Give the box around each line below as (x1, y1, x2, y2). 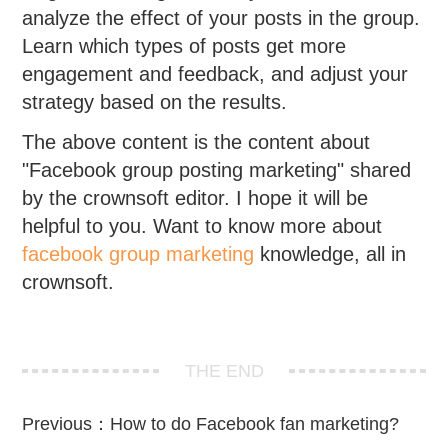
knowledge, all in (254, 243, 407, 266)
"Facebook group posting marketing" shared (22, 159, 412, 182)
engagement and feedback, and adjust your (22, 63, 409, 86)
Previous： (22, 413, 111, 434)
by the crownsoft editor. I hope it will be (22, 187, 369, 210)
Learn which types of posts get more (22, 35, 347, 58)
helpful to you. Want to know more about (22, 215, 383, 238)
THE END (184, 360, 264, 381)
